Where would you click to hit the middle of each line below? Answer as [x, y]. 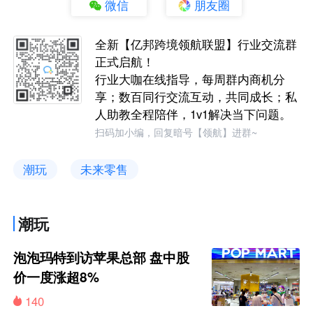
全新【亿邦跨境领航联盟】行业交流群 [196, 44]
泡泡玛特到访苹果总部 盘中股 [102, 257]
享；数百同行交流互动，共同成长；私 [196, 97]
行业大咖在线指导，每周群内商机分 [190, 79]
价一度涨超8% [57, 277]
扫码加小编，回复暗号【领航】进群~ [176, 132]
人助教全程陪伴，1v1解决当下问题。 [194, 114]
